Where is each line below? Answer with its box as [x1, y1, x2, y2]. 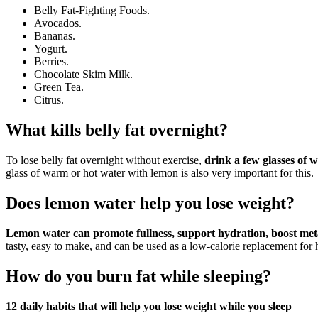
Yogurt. [34, 43, 67, 55]
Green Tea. [34, 81, 84, 94]
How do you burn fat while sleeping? [6, 266, 271, 285]
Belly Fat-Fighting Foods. [34, 4, 150, 17]
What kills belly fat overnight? [6, 121, 228, 140]
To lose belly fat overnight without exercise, [6, 154, 204, 167]
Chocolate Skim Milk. [34, 68, 133, 81]
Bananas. [34, 30, 75, 43]
